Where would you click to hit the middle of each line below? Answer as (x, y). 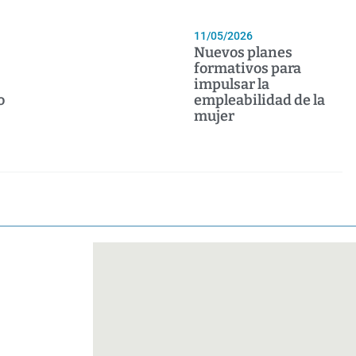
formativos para (248, 69)
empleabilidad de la (260, 101)
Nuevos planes (244, 53)
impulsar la (232, 85)
